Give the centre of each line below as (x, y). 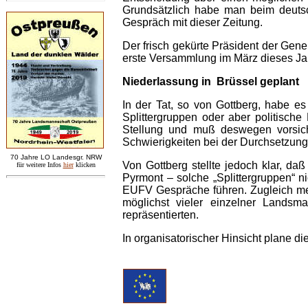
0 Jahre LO (32, 157)
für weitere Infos (40, 165)
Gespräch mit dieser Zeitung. (192, 22)
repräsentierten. (161, 215)
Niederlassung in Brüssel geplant (211, 81)
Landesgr (67, 157)
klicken (85, 165)
